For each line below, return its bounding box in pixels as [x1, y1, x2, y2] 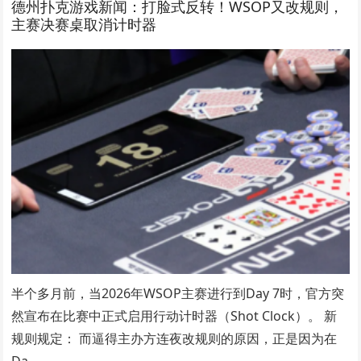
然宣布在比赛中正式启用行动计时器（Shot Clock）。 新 [11, 307, 338, 326]
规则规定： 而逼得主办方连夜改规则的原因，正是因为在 [11, 330, 338, 348]
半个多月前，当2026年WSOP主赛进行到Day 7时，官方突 [11, 284, 345, 303]
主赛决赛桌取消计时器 [11, 14, 157, 34]
